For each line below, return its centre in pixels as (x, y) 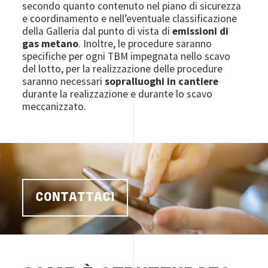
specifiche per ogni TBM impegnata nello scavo (127, 56)
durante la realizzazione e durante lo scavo (118, 94)
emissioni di (201, 31)
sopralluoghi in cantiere (162, 81)
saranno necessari (64, 81)
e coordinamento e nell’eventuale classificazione (130, 18)
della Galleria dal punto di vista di (98, 31)
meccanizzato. (54, 106)
